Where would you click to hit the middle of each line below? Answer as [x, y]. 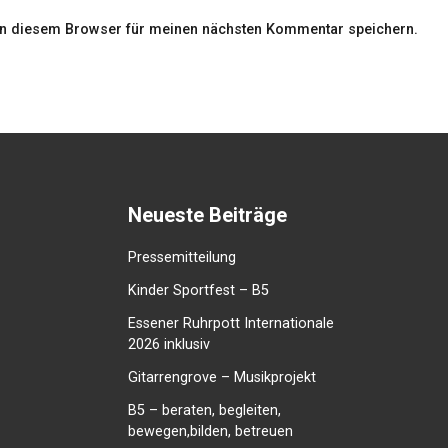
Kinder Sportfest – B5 [198, 291]
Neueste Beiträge [207, 215]
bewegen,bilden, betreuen [210, 432]
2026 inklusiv [169, 345]
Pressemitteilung [182, 258]
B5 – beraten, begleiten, [204, 411]
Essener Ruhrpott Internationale [231, 324]
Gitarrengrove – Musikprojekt [222, 378]
